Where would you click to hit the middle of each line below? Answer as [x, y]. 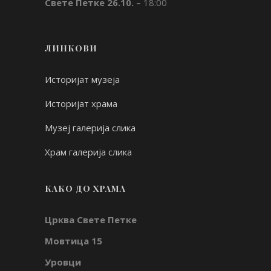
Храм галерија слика [88, 152]
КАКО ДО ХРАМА [85, 188]
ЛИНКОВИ [71, 48]
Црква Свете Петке [91, 220]
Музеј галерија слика [90, 128]
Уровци [63, 262]
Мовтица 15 [73, 241]
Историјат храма [81, 103]
